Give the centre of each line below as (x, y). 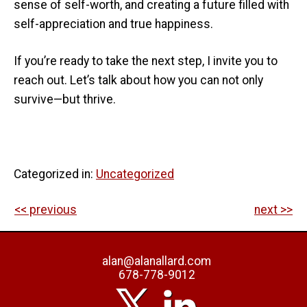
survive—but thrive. (65, 100)
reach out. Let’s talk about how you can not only (138, 81)
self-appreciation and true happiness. (113, 24)
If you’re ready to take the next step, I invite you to (146, 61)
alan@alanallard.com (157, 261)
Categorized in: (55, 174)
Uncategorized (135, 174)
